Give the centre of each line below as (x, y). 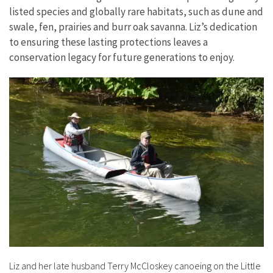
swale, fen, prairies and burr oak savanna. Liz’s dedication (133, 27)
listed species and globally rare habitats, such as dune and (136, 11)
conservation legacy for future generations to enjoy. (122, 57)
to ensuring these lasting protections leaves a (108, 42)
